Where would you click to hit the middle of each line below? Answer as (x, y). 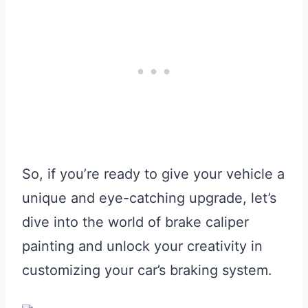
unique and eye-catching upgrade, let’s (149, 198)
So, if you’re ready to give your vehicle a (153, 174)
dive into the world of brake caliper (135, 222)
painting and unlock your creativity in (142, 246)
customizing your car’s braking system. (147, 271)
